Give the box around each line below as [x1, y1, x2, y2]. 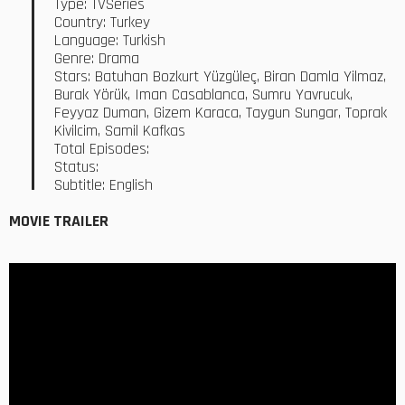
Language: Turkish [54, 31, 165, 52]
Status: [54, 157, 99, 178]
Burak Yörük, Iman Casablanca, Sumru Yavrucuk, [54, 85, 353, 106]
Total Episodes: [54, 139, 149, 160]
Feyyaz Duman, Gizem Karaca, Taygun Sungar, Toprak [54, 103, 387, 124]
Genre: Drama [54, 49, 139, 70]
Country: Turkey [54, 13, 150, 33]
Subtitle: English [54, 175, 153, 196]
